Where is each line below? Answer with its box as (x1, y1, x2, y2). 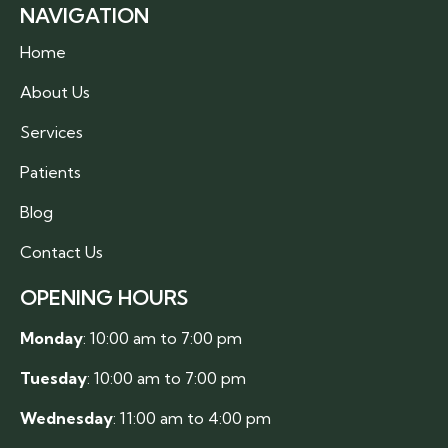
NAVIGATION (20, 2, 149, 28)
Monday (20, 327, 83, 348)
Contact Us (20, 241, 103, 262)
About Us (20, 81, 90, 102)
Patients (20, 161, 81, 182)
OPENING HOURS (20, 284, 188, 310)
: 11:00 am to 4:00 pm (113, 407, 271, 428)
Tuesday (20, 367, 87, 388)
